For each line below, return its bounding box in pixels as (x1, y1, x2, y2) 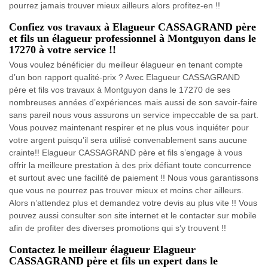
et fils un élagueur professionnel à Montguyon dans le (9, 32, 256, 44)
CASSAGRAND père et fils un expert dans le (9, 254, 218, 267)
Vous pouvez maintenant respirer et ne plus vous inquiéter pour (9, 122, 249, 132)
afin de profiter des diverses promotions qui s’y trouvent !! (9, 223, 226, 233)
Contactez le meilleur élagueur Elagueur (9, 243, 196, 255)
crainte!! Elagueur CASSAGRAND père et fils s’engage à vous (9, 147, 242, 157)
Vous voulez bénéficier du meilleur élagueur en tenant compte (9, 59, 243, 69)
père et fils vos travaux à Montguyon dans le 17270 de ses (9, 84, 230, 95)
